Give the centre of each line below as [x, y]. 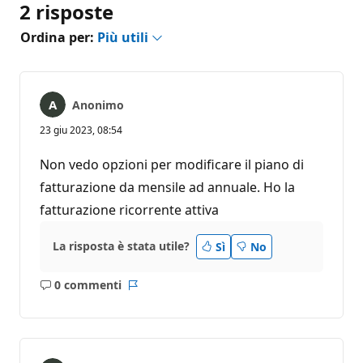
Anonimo [98, 105]
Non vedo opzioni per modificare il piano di [172, 164]
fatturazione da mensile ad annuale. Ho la [167, 187]
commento [111, 310]
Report [151, 293]
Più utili [124, 37]
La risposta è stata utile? [121, 246]
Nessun [100, 293]
